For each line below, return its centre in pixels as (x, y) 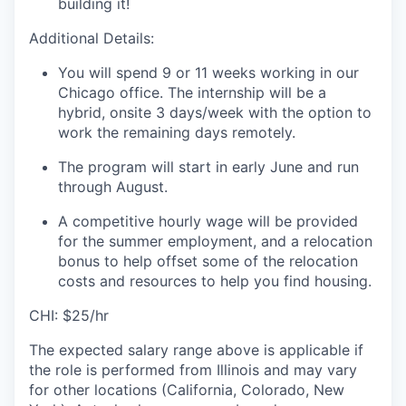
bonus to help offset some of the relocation (208, 261)
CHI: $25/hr (69, 316)
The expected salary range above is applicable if (196, 350)
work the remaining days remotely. (177, 133)
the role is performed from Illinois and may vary (193, 370)
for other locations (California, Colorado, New (187, 390)
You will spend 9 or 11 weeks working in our (208, 73)
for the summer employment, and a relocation (215, 242)
